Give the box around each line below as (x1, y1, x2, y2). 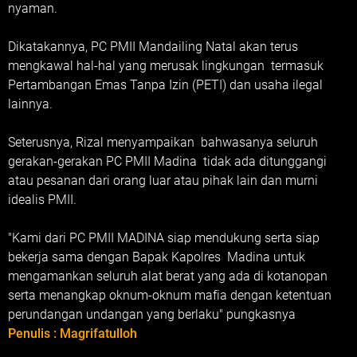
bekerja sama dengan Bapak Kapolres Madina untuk (8, 249, 305, 265)
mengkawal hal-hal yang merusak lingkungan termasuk (8, 58, 324, 73)
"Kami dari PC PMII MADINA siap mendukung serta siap (8, 230, 320, 245)
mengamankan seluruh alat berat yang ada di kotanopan (8, 269, 328, 284)
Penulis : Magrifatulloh (8, 326, 137, 341)
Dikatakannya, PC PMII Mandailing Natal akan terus (8, 39, 298, 54)
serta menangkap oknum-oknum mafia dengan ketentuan (8, 288, 331, 303)
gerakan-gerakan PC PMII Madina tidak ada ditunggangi (8, 154, 327, 169)
